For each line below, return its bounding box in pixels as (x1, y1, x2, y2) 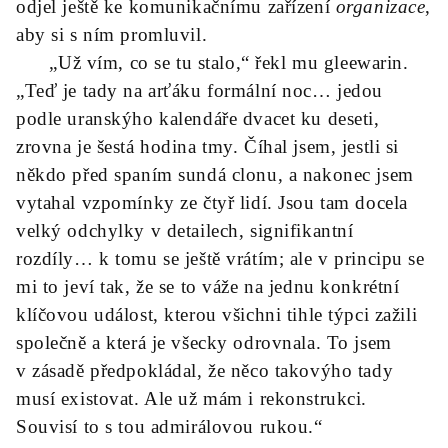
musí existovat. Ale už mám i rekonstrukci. (16, 388, 367, 409)
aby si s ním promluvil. (16, 24, 208, 45)
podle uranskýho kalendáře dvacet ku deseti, (16, 108, 380, 129)
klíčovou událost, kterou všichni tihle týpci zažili (16, 304, 418, 325)
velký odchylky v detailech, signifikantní (16, 220, 354, 241)
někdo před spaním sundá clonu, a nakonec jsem (16, 164, 414, 185)
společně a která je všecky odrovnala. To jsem (16, 332, 392, 353)
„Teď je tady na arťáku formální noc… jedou (16, 80, 383, 101)
